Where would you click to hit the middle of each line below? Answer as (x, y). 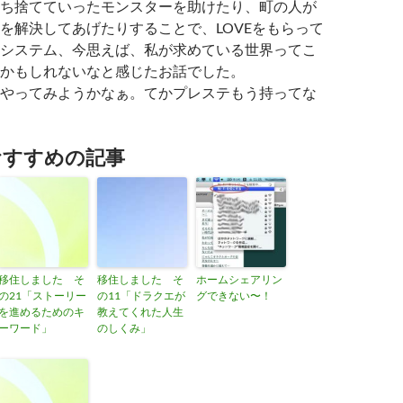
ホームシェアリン (239, 279)
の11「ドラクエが (141, 296)
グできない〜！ (234, 296)
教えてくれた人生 (140, 312)
